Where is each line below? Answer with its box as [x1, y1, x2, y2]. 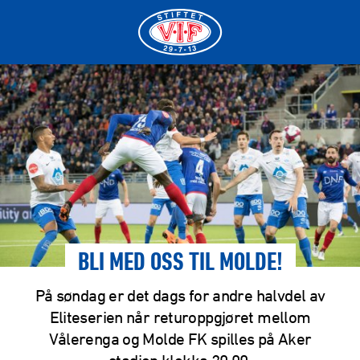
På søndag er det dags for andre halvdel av [35, 285, 325, 305]
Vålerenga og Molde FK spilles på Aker [48, 329, 312, 348]
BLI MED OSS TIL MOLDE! [77, 248, 283, 280]
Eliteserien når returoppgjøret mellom [49, 307, 311, 326]
